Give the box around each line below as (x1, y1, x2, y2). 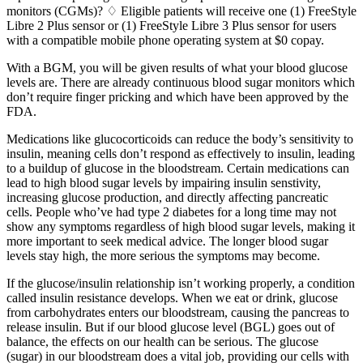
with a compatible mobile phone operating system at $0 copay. (6, 32, 324, 47)
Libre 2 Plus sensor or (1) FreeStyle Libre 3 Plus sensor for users (6, 18, 336, 32)
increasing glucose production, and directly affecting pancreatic (6, 190, 328, 204)
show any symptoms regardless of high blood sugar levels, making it (6, 219, 355, 233)
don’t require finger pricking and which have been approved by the (6, 89, 348, 104)
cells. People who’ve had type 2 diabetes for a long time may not (6, 204, 336, 219)
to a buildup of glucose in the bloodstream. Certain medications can (6, 160, 349, 175)
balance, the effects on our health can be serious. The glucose (6, 334, 318, 348)
